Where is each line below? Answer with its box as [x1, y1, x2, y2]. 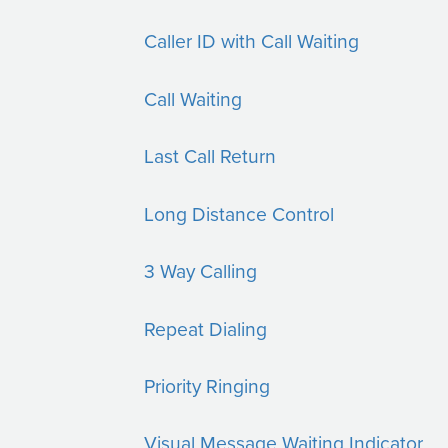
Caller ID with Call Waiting [144, 27, 360, 55]
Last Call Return [144, 142, 277, 170]
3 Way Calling [144, 257, 258, 285]
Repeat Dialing [144, 314, 268, 342]
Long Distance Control [144, 199, 335, 227]
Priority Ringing [144, 371, 271, 399]
